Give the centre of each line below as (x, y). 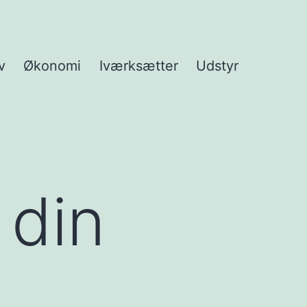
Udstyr (217, 66)
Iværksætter (138, 66)
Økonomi (52, 66)
